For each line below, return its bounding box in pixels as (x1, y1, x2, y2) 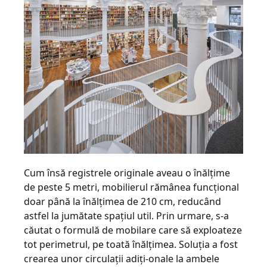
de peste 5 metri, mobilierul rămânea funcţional (24, 180, 239, 194)
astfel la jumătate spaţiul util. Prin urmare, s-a (24, 209, 229, 222)
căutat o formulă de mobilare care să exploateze (24, 223, 242, 237)
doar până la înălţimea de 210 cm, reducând (24, 194, 221, 208)
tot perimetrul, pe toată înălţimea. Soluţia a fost (24, 237, 238, 251)
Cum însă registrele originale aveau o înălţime (24, 166, 230, 179)
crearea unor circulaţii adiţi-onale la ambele (24, 252, 219, 265)
